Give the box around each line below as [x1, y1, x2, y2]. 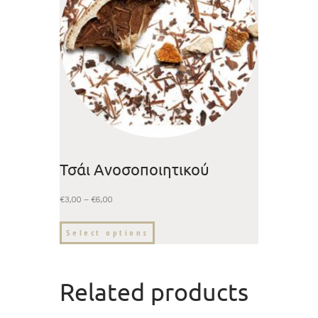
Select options [65, 226, 149, 238]
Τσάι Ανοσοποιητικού [60, 160, 209, 178]
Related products [60, 278, 248, 307]
